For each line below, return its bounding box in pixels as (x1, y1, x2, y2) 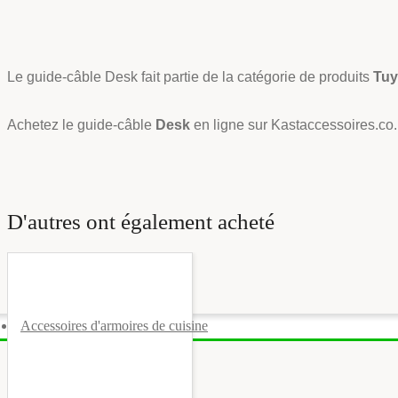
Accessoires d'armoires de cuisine (20, 318, 208, 333)
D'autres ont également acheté (7, 209, 275, 234)
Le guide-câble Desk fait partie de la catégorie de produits (7, 68, 373, 84)
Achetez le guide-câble (7, 116, 155, 132)
